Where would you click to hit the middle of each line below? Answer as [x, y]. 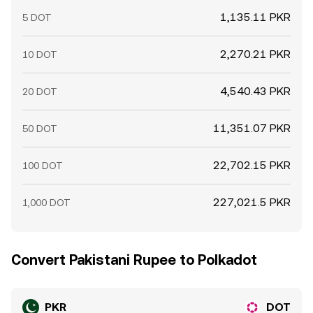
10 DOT [40, 54]
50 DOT [40, 129]
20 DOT [40, 92]
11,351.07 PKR [252, 128]
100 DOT [43, 166]
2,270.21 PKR [255, 54]
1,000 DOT [46, 203]
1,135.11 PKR [255, 17]
